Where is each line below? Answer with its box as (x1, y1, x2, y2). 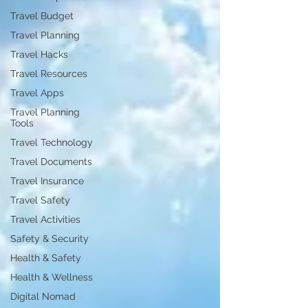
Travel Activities (10, 214, 80, 225)
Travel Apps (10, 87, 64, 98)
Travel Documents (10, 156, 92, 167)
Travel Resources (10, 68, 87, 79)
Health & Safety (10, 252, 81, 263)
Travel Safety (10, 195, 70, 206)
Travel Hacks (10, 49, 68, 60)
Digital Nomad (10, 291, 76, 302)
